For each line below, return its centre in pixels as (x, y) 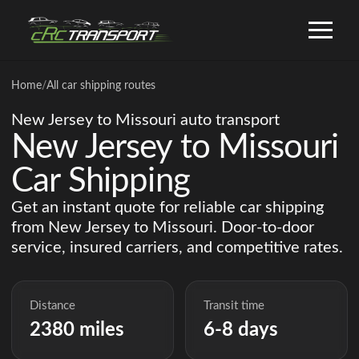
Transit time (234, 306)
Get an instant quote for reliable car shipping (167, 208)
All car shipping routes (101, 86)
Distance (53, 306)
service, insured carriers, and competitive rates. (177, 248)
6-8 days (241, 331)
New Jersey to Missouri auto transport (145, 120)
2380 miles (77, 331)
